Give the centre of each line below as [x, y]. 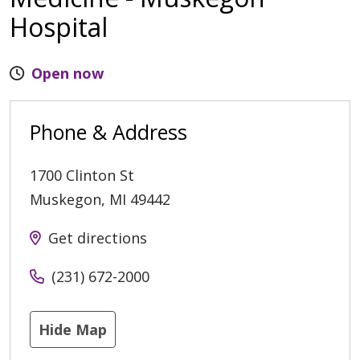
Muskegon [65, 199]
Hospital [59, 27]
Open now [67, 73]
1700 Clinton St [82, 175]
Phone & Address [108, 131]
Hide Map [73, 329]
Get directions [98, 237]
